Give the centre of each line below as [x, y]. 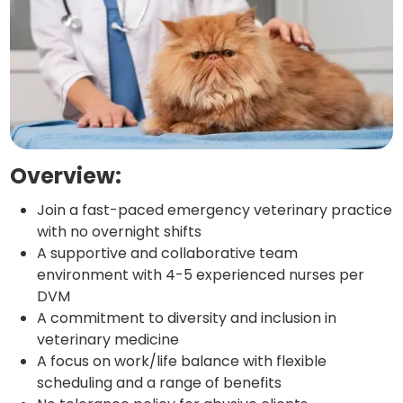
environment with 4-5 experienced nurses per [201, 275]
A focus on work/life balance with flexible [182, 362]
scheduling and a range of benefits [160, 383]
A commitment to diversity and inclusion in [187, 318]
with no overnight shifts [120, 232]
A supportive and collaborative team [168, 254]
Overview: [66, 176]
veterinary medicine [108, 340]
